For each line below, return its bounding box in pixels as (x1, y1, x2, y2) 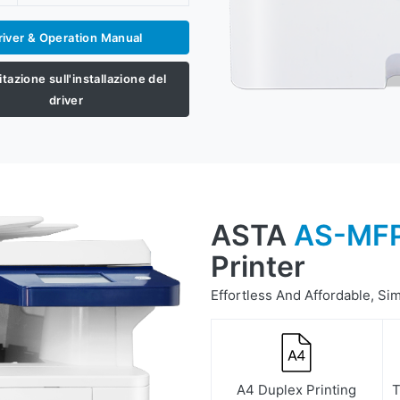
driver (48, 93, 84, 108)
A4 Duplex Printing (237, 380, 357, 398)
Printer (211, 248, 305, 284)
